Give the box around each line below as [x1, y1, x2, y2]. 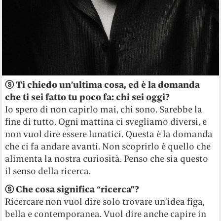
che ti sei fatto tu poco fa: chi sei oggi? [5, 91, 170, 103]
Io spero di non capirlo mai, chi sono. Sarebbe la [5, 103, 203, 115]
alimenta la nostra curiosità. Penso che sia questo [5, 152, 209, 164]
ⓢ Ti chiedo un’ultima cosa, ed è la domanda [5, 78, 200, 90]
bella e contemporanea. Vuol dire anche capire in [5, 208, 207, 220]
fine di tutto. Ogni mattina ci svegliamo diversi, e [5, 115, 207, 127]
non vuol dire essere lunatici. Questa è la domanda [5, 128, 213, 140]
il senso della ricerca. [5, 165, 91, 177]
